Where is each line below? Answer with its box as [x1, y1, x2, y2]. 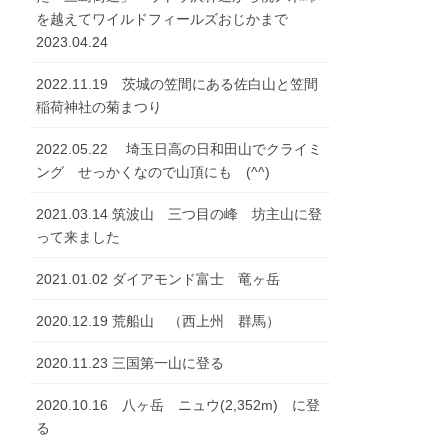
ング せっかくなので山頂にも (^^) [36, 164, 271, 181]
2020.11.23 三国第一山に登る [36, 355, 225, 372]
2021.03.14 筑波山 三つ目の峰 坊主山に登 [36, 206, 323, 223]
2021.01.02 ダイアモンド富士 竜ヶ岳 [36, 271, 281, 288]
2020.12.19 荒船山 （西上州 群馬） [36, 313, 281, 330]
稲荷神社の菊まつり [36, 99, 163, 116]
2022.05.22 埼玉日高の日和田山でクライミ [36, 141, 323, 158]
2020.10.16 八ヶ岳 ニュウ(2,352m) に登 [36, 397, 321, 414]
